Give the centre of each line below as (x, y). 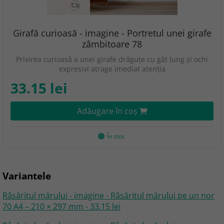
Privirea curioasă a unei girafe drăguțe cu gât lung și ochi (112, 59)
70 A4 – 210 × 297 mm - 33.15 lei (61, 206)
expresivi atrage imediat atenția (112, 69)
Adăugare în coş (108, 111)
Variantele (27, 176)
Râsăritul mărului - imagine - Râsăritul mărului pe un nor (108, 195)
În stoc (116, 136)
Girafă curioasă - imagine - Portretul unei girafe (112, 33)
